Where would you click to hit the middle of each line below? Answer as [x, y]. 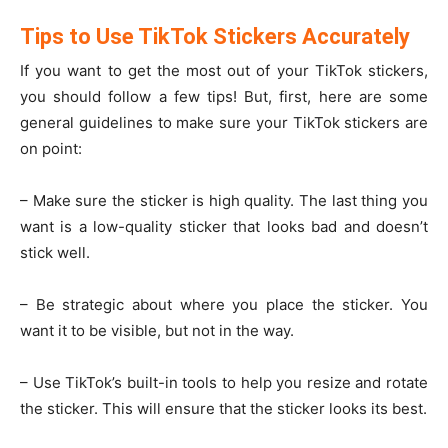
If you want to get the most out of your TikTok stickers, [224, 70]
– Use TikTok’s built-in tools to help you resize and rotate [224, 382]
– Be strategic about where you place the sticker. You [224, 304]
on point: [51, 148]
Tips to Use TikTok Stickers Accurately [215, 36]
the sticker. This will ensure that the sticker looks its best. [223, 408]
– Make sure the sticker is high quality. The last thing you [224, 200]
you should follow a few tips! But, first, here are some [224, 96]
